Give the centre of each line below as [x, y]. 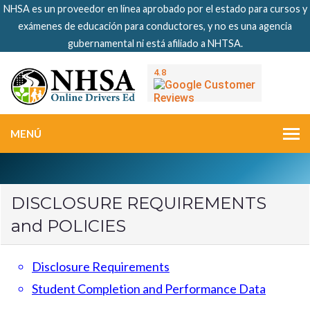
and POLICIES [69, 226]
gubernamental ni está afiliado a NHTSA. [155, 43]
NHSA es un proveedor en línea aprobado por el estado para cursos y [155, 9]
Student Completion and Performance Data [149, 289]
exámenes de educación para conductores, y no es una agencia [155, 26]
